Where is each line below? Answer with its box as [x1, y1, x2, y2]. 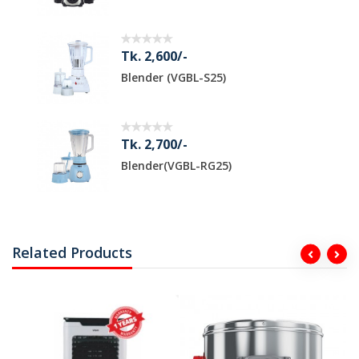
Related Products [12, 243, 132, 263]
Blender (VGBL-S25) [96, 70, 201, 86]
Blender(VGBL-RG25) [96, 158, 207, 174]
